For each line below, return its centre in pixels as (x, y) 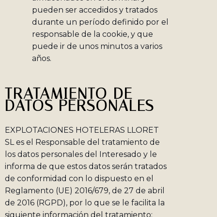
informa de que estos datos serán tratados (86, 167)
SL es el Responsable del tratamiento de (82, 142)
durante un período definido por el (100, 22)
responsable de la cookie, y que (93, 34)
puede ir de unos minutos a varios (97, 46)
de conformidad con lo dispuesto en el (79, 179)
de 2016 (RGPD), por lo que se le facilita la (85, 203)
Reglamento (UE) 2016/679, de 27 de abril (85, 191)
